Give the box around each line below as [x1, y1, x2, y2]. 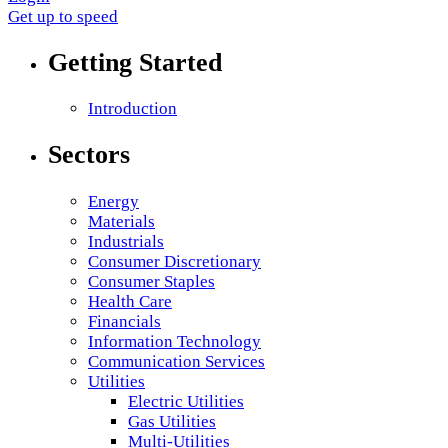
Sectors [48, 140, 130, 170]
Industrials [88, 231, 164, 251]
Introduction [88, 99, 177, 119]
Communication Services [88, 351, 265, 371]
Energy [88, 191, 139, 211]
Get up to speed [8, 7, 118, 26]
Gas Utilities [128, 411, 216, 431]
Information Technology [88, 331, 261, 351]
